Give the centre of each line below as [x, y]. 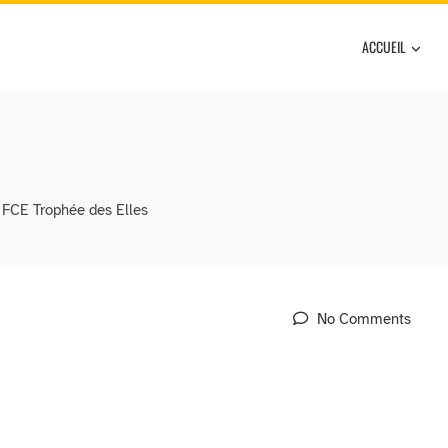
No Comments [362, 319]
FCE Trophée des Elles [75, 210]
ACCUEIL [384, 46]
